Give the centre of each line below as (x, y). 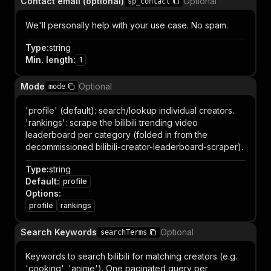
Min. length (49, 60)
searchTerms (124, 232)
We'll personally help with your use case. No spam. (127, 25)
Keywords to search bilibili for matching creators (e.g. (131, 256)
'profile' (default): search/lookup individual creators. (130, 110)
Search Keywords (59, 232)
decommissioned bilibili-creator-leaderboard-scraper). (134, 147)
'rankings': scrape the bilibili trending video (112, 122)
